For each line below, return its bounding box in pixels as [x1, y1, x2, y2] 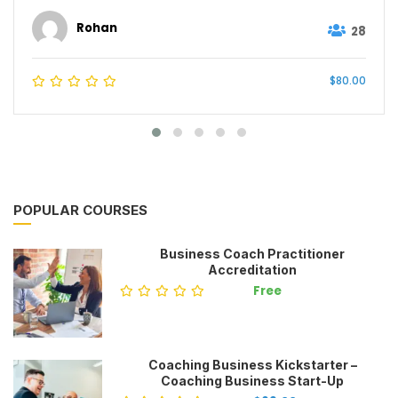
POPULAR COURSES [13, 201, 147, 219]
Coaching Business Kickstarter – [147, 356, 357, 372]
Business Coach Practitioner [160, 245, 345, 261]
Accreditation [208, 261, 297, 277]
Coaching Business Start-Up [161, 372, 344, 388]
